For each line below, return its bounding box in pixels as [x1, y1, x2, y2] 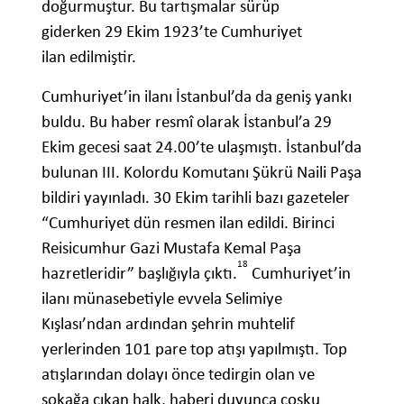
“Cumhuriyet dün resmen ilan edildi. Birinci [41, 211, 335, 233]
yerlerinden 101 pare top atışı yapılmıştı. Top [41, 337, 347, 359]
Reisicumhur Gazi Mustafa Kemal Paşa [41, 236, 301, 258]
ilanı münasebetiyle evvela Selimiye [41, 287, 282, 308]
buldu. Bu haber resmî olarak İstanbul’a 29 [41, 110, 332, 132]
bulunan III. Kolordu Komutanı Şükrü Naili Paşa [41, 161, 362, 182]
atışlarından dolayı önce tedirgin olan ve [41, 363, 315, 384]
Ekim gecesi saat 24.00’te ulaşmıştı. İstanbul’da [41, 135, 362, 157]
